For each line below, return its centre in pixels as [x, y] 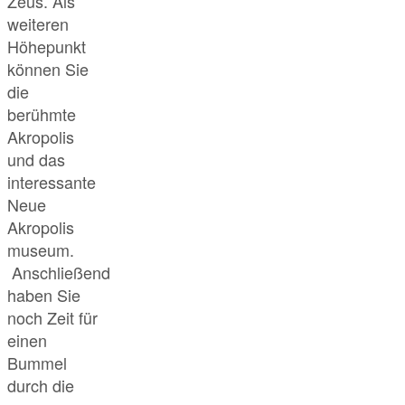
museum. [41, 249]
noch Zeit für [52, 317]
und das [36, 159]
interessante [52, 181]
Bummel [37, 362]
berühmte [42, 113]
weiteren [38, 23]
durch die [41, 385]
